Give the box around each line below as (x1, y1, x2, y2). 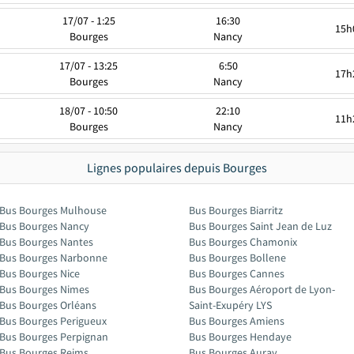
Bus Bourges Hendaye (189, 330, 292, 344)
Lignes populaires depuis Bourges (87, 160, 267, 175)
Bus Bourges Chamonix (189, 235, 297, 249)
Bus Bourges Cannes (189, 266, 284, 281)
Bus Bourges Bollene (189, 250, 286, 265)
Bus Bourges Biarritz (189, 203, 283, 217)
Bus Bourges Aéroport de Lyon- (189, 282, 335, 296)
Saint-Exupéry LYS (189, 298, 272, 312)
